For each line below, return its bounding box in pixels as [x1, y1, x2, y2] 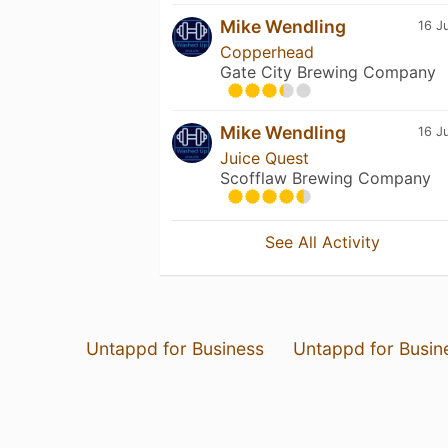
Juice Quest [220, 147, 309, 168]
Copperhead [220, 41, 314, 62]
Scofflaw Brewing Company [220, 167, 431, 188]
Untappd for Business [85, 337, 264, 359]
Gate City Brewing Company [220, 61, 436, 82]
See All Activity [265, 231, 381, 252]
